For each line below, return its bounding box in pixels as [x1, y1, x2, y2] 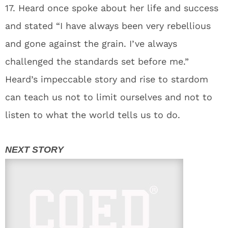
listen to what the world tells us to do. [5, 109, 180, 120]
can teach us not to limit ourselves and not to [5, 92, 212, 102]
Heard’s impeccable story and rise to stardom [5, 74, 208, 84]
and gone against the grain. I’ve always [5, 38, 177, 49]
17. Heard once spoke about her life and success [5, 3, 218, 13]
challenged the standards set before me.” [5, 56, 189, 67]
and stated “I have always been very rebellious [5, 20, 211, 31]
